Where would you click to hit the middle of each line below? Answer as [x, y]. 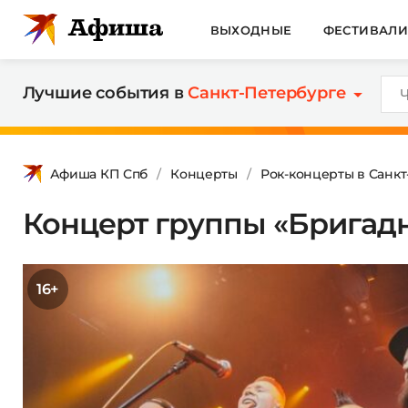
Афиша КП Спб [99, 173]
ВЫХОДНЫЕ [251, 30]
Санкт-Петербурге [267, 93]
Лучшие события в [105, 93]
